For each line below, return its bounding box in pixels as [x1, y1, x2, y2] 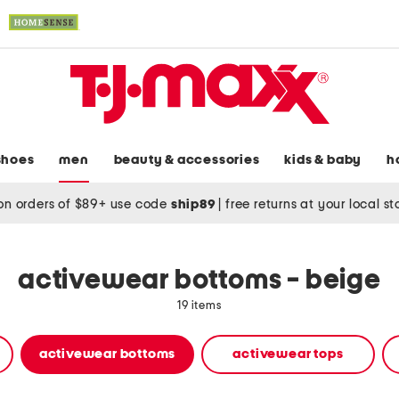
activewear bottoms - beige [18, 267, 381, 295]
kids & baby [284, 153, 362, 167]
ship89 [170, 197, 219, 211]
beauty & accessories [113, 153, 260, 167]
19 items [177, 300, 222, 313]
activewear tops [232, 347, 344, 362]
